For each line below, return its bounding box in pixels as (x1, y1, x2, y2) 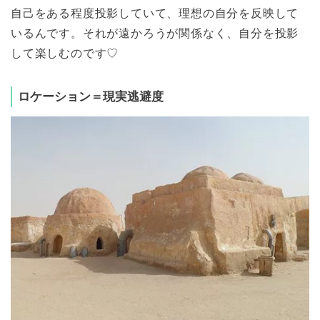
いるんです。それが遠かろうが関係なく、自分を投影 (11, 26, 299, 39)
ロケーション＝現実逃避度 (18, 89, 164, 104)
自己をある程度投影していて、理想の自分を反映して (11, 6, 299, 19)
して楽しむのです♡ (11, 46, 119, 59)
